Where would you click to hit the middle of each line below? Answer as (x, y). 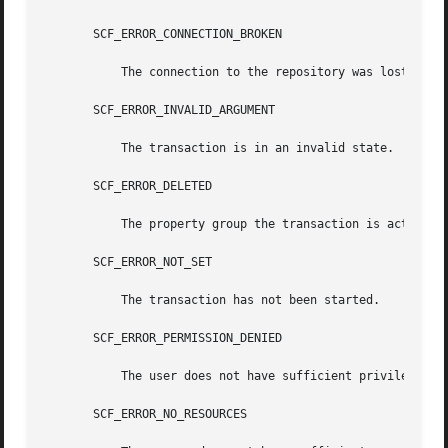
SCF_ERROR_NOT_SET (128, 262)
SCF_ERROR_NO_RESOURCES (146, 414)
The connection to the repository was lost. (72, 72)
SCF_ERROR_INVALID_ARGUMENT (160, 110)
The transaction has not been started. (72, 300)
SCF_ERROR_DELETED (128, 186)
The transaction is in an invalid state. (72, 148)
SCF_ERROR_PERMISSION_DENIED (163, 338)
